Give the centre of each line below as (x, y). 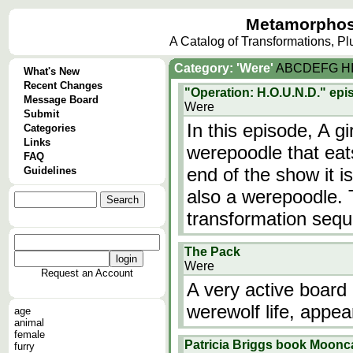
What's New (52, 71)
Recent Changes (63, 85)
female (30, 334)
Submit (41, 114)
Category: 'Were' (224, 68)
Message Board (61, 100)
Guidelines (50, 171)
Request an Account (87, 273)
